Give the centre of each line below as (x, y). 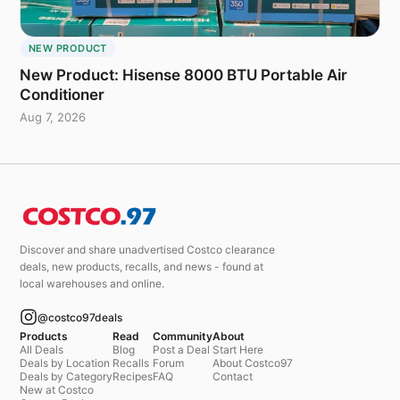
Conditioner (62, 95)
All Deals (42, 350)
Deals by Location (65, 363)
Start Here (238, 350)
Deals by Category (66, 377)
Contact (233, 377)
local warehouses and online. (92, 284)
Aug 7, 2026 (53, 117)
